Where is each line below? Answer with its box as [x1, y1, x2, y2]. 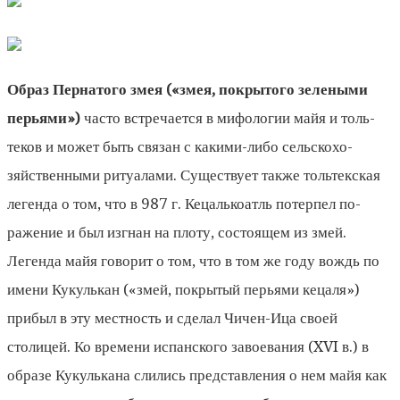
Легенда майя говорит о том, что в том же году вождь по [7, 251, 379, 270]
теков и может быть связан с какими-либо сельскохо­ [7, 137, 353, 155]
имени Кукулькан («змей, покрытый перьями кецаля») [7, 279, 360, 298]
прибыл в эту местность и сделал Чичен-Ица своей [7, 308, 337, 327]
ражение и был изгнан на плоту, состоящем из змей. [7, 222, 346, 241]
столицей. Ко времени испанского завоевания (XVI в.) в [7, 337, 369, 355]
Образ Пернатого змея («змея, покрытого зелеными [7, 79, 368, 98]
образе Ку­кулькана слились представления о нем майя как [7, 365, 387, 384]
